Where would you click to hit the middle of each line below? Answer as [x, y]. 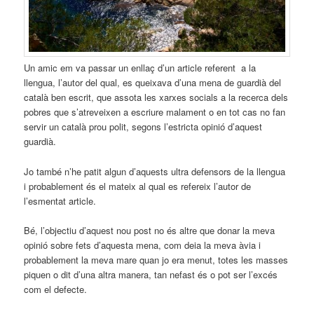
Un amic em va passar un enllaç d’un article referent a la [140, 68]
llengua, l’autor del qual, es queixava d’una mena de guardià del [153, 83]
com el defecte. [56, 289]
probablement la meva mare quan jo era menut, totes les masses [156, 259]
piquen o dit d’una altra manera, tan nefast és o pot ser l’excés [151, 274]
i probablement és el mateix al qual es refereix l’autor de [138, 186]
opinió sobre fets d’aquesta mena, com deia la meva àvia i [143, 245]
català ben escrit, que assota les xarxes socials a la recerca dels [156, 97]
